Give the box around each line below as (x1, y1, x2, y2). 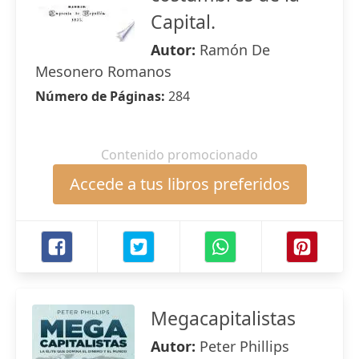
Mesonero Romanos (35, 62, 171, 81)
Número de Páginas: (35, 87, 168, 105)
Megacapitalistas (151, 305, 296, 331)
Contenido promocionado (101, 146, 258, 163)
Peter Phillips (200, 337, 289, 356)
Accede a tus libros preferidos (69, 173, 290, 195)
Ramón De (200, 40, 270, 59)
